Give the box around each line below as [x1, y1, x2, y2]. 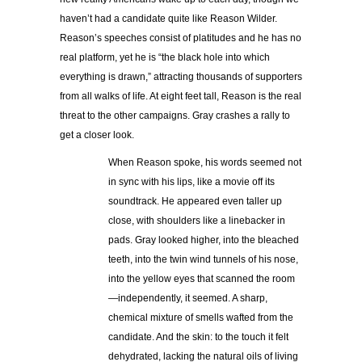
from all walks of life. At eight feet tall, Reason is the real [60, 90, 301, 102]
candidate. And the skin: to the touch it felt [108, 330, 288, 343]
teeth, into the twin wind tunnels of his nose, [108, 253, 298, 265]
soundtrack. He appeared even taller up [108, 195, 282, 207]
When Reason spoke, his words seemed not [108, 156, 301, 168]
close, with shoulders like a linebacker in [108, 214, 285, 226]
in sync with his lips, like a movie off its [108, 175, 275, 187]
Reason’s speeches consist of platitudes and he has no [60, 32, 301, 44]
